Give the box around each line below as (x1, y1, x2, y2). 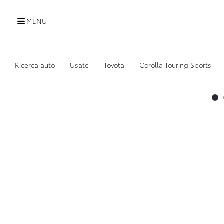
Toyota (104, 59, 124, 70)
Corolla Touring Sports (139, 59, 211, 70)
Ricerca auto (15, 59, 55, 70)
